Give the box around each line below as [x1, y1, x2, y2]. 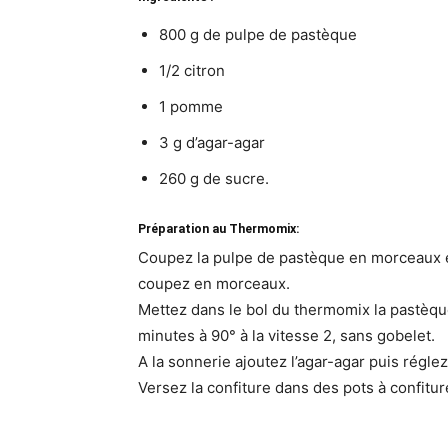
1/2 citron [159, 61, 225, 80]
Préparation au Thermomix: [138, 221, 300, 236]
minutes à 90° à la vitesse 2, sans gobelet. [138, 326, 435, 345]
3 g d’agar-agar [159, 133, 265, 152]
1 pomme [159, 97, 223, 116]
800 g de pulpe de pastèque [159, 25, 357, 44]
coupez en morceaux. [138, 274, 290, 293]
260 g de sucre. [159, 169, 269, 188]
